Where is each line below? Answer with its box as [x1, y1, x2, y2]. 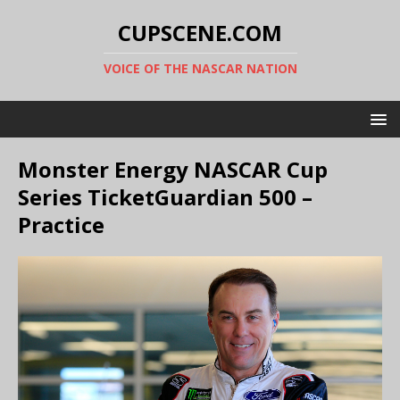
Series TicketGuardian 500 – [18, 182, 312, 212]
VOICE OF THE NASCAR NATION [103, 60, 297, 77]
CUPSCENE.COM [118, 18, 282, 47]
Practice [18, 210, 104, 239]
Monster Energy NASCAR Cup [18, 154, 328, 184]
